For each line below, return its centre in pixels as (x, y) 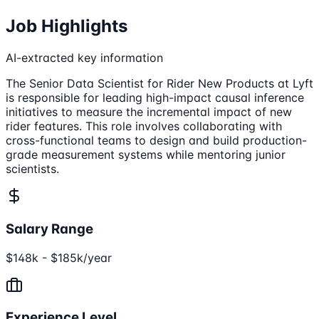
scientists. (32, 169)
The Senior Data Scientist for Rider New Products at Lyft (159, 84)
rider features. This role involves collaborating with (144, 126)
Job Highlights (67, 26)
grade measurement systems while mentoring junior (146, 155)
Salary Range (49, 229)
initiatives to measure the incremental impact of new (149, 112)
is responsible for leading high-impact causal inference (155, 98)
